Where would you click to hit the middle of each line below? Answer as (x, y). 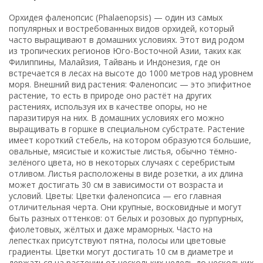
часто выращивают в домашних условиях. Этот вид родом (127, 39)
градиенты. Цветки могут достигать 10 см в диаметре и (121, 251)
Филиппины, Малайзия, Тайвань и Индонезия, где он (114, 62)
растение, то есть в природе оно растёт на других (110, 95)
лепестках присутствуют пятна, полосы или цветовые (117, 240)
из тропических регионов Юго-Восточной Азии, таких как (125, 50)
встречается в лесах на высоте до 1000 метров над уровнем (131, 73)
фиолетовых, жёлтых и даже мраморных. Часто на (111, 229)
